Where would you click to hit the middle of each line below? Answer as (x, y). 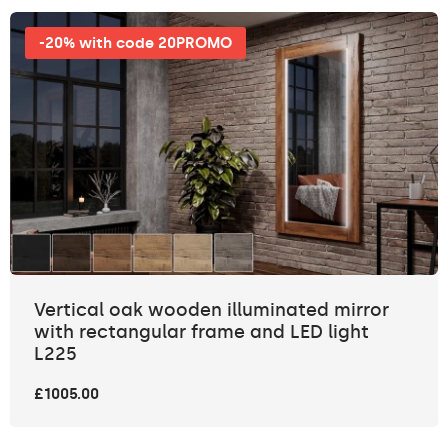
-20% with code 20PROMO (135, 43)
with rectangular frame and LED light (201, 331)
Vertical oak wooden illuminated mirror (211, 309)
